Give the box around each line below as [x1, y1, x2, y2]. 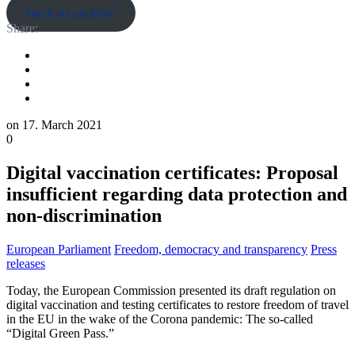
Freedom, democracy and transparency [114, 242, 307, 256]
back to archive [26, 5, 115, 21]
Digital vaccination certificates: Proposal [6, 162, 338, 183]
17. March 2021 [22, 118, 102, 132]
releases [6, 256, 45, 270]
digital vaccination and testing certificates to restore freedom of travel [6, 297, 349, 311]
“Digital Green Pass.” [6, 326, 114, 340]
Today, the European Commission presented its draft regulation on [6, 283, 336, 297]
